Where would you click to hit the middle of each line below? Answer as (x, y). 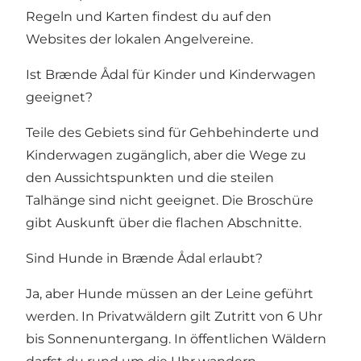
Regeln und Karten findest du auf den (149, 17)
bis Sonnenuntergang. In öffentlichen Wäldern (176, 339)
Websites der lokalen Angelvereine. (139, 39)
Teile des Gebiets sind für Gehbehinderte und (172, 133)
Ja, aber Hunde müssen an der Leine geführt (170, 294)
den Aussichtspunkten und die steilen (150, 178)
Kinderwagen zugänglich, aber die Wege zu (166, 156)
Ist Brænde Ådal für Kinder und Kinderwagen (171, 75)
